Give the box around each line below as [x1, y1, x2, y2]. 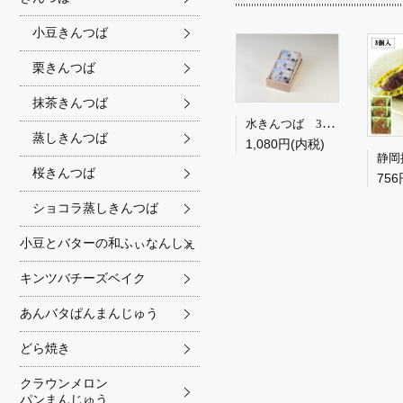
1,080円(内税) [246, 137, 325, 152]
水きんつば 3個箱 [322, 116, 336, 131]
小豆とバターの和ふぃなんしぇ [20, 236, 196, 250]
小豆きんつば [32, 25, 108, 40]
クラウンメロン [20, 376, 108, 390]
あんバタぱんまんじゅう [20, 306, 158, 320]
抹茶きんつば [32, 95, 108, 110]
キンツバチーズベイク [20, 271, 146, 285]
